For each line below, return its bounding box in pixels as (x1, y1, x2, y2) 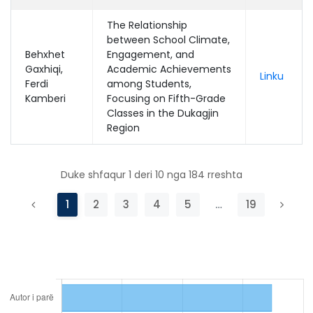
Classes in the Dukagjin (107, 106, 219, 120)
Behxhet (25, 48, 65, 61)
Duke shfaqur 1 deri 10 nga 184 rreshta (60, 167, 242, 182)
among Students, (107, 77, 191, 91)
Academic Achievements (107, 62, 231, 76)
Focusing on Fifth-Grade (107, 92, 226, 105)
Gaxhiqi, (25, 62, 63, 76)
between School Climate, (107, 33, 230, 47)
